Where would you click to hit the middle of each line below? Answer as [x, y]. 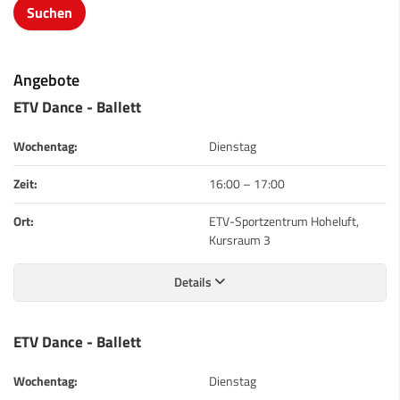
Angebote [46, 79]
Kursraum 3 [240, 240]
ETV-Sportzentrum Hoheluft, [284, 221]
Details [194, 282]
